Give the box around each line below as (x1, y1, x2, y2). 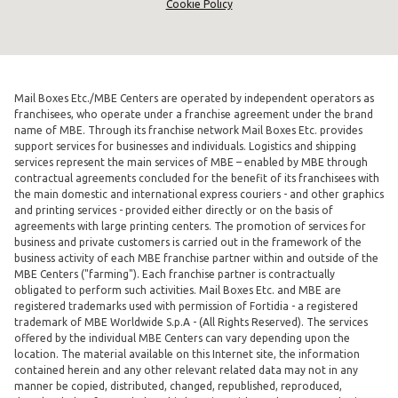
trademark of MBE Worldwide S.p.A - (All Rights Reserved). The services (14, 315, 368, 328)
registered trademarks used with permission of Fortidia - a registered (14, 299, 358, 312)
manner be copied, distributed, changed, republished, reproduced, (14, 379, 342, 392)
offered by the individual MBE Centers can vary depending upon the (14, 331, 350, 344)
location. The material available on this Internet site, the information (14, 347, 360, 360)
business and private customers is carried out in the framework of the (14, 235, 362, 248)
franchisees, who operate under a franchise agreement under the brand (14, 107, 373, 120)
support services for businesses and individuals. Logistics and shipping (14, 139, 356, 152)
